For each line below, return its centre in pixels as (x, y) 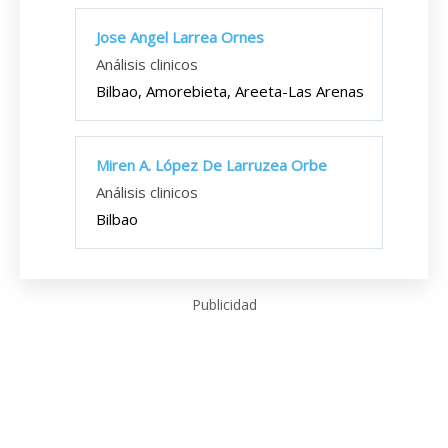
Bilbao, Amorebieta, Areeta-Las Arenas (230, 91)
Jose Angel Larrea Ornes (180, 37)
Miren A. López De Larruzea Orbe (211, 165)
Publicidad (224, 304)
